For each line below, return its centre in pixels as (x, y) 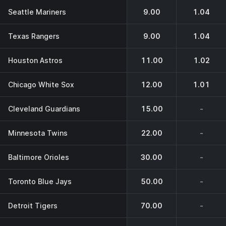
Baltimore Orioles (39, 157)
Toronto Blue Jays (40, 181)
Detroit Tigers (33, 205)
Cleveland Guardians (44, 108)
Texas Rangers (34, 36)
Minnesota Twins (38, 133)
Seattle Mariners (37, 12)
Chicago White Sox (41, 84)
